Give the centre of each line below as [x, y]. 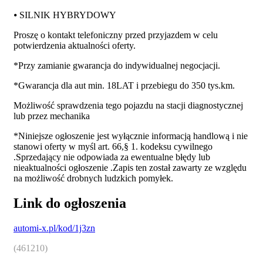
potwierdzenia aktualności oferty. [75, 46]
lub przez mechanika [52, 116]
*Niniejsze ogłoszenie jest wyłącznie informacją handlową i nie [131, 136]
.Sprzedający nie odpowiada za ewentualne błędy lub [112, 157]
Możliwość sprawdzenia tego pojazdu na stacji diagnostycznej [128, 106]
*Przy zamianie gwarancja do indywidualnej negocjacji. [117, 66]
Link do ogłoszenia [70, 203]
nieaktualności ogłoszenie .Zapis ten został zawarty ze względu [130, 168]
